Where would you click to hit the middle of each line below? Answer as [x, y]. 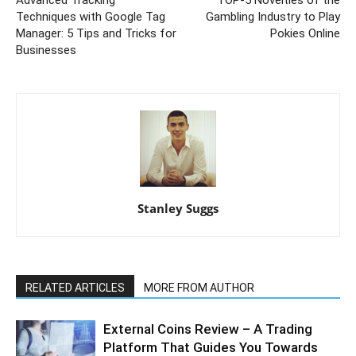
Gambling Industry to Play [273, 16]
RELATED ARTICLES [75, 287]
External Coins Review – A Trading [208, 329]
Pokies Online [305, 33]
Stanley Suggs [178, 208]
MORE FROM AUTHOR [199, 287]
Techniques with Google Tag [91, 16]
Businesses [46, 50]
